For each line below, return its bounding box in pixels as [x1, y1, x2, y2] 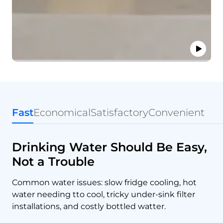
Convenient [148, 106, 205, 118]
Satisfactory [91, 106, 148, 118]
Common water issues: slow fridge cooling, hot [12, 177, 197, 187]
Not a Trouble [12, 154, 95, 169]
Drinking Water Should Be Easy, [12, 139, 207, 154]
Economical [33, 106, 91, 118]
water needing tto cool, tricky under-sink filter [12, 189, 195, 199]
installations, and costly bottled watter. [12, 201, 166, 211]
